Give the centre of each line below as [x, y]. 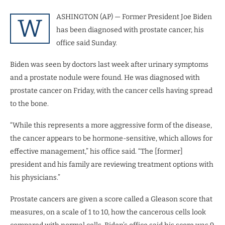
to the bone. [29, 103]
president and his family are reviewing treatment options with [112, 164]
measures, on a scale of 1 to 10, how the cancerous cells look [108, 212]
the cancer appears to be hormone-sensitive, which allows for [111, 138]
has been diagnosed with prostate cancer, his [130, 30]
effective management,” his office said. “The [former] [96, 151]
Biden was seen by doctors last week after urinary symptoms [109, 64]
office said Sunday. [87, 43]
